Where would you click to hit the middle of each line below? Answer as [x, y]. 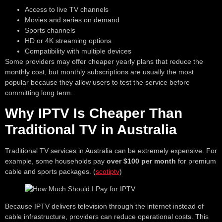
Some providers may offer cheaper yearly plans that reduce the [104, 61]
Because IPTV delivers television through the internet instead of [104, 206]
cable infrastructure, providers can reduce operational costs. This [107, 217]
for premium [196, 161]
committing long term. [39, 92]
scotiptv [108, 171]
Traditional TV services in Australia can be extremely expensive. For [111, 150]
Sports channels [50, 30]
